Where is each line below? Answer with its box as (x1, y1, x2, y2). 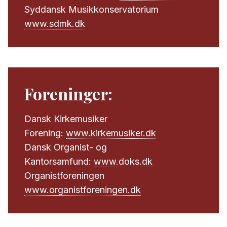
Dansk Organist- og (24, 142, 107, 153)
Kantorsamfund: (24, 156, 94, 167)
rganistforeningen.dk (55, 184, 141, 195)
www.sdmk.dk (24, 18, 85, 29)
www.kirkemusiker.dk (66, 128, 156, 138)
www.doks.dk (94, 156, 153, 167)
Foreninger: (24, 83, 112, 104)
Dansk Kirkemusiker (24, 113, 107, 124)
